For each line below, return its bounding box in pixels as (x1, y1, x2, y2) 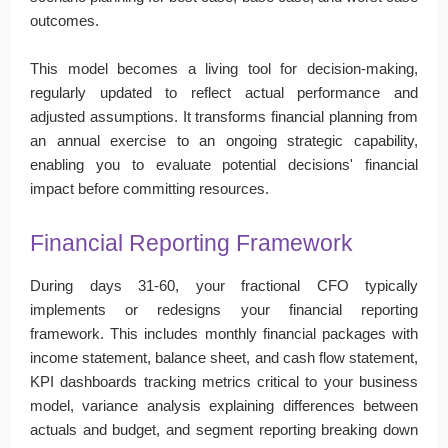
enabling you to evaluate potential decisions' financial (30, 155, 418, 173)
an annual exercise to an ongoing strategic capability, (30, 131, 418, 149)
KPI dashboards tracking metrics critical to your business (30, 372, 418, 390)
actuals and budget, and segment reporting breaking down (30, 420, 418, 438)
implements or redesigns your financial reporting (30, 300, 418, 318)
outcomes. (30, 11, 99, 29)
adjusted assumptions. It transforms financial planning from (30, 107, 418, 125)
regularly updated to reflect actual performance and (30, 83, 418, 101)
